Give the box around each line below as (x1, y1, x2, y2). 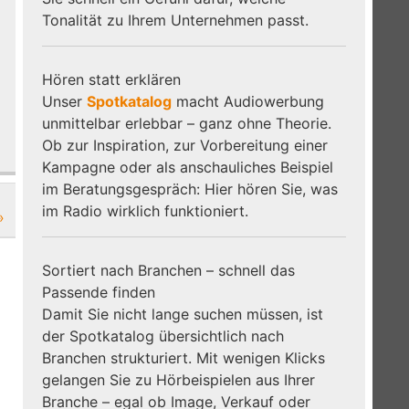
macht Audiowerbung (172, 91, 325, 110)
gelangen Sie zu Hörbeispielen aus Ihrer (42, 370, 316, 389)
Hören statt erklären (42, 69, 182, 89)
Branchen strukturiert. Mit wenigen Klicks (42, 348, 326, 367)
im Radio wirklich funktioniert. (42, 201, 249, 220)
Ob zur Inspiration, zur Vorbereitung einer (42, 135, 329, 154)
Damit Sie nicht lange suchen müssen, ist (42, 304, 324, 323)
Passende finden (42, 282, 156, 301)
